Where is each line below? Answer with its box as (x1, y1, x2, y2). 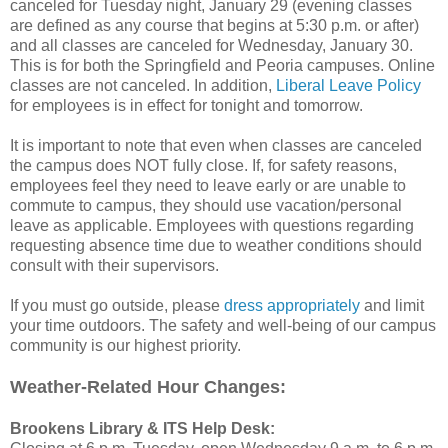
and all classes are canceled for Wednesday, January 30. (10, 36, 413, 54)
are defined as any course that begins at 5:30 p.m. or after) (10, 16, 419, 34)
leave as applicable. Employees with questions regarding (10, 216, 414, 234)
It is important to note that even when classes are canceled (10, 136, 422, 154)
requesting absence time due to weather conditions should (10, 236, 422, 254)
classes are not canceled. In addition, (10, 76, 276, 94)
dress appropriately (224, 296, 360, 314)
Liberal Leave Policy (276, 76, 421, 94)
